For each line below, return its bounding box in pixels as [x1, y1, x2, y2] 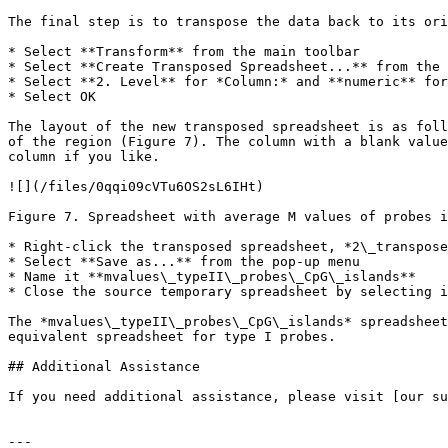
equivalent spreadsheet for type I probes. [8, 329, 336, 344]
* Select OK [8, 89, 96, 104]
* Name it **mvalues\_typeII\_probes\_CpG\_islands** [8, 269, 416, 284]
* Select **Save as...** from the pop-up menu [8, 254, 360, 269]
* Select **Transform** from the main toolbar [8, 44, 360, 59]
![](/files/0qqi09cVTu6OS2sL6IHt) [8, 179, 264, 194]
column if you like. [8, 149, 160, 164]
